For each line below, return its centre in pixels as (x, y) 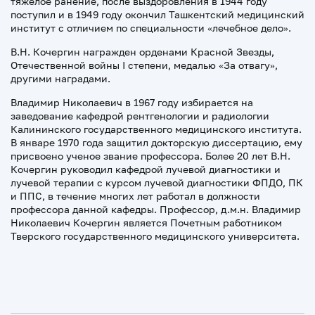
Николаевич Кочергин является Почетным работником (146, 223)
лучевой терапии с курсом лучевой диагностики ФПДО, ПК (157, 182)
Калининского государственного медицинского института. (156, 129)
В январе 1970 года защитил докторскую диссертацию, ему (156, 142)
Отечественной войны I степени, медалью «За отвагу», (144, 65)
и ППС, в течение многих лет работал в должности (135, 196)
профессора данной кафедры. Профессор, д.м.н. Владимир (156, 209)
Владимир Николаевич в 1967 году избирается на (132, 102)
